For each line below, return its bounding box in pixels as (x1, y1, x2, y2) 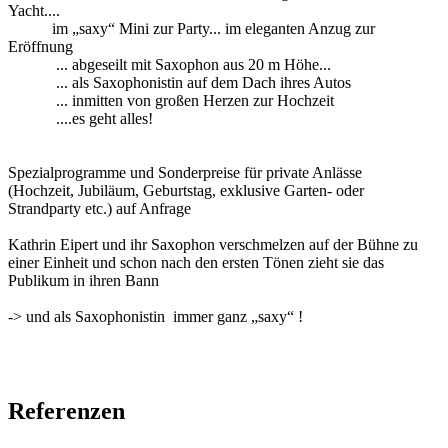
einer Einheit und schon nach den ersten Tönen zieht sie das (8, 253, 384, 271)
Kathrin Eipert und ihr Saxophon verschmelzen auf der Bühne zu (8, 235, 418, 253)
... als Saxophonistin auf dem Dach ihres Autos (8, 73, 351, 91)
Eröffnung (8, 37, 89, 55)
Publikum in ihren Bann (8, 271, 163, 289)
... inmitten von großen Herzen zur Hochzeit (8, 91, 334, 109)
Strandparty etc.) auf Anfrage (8, 199, 191, 217)
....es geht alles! (8, 109, 153, 127)
